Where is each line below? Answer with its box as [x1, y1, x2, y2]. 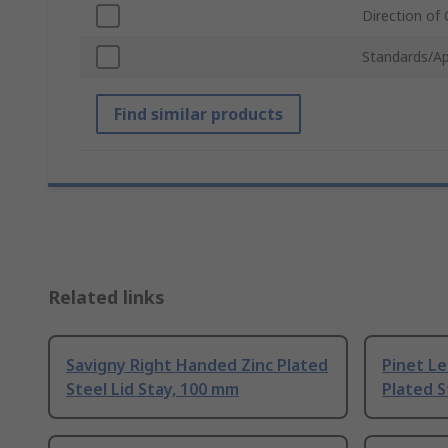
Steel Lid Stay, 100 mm [66, 378, 239, 401]
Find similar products [114, 103, 283, 126]
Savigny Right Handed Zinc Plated [66, 354, 328, 377]
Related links [48, 285, 165, 310]
